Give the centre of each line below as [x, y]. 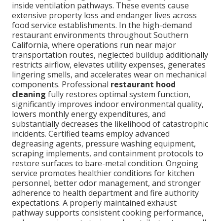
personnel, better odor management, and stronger [106, 183]
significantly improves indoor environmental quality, [108, 104]
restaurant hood [143, 85]
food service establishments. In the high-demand [102, 25]
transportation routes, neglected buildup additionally [110, 55]
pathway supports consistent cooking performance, [108, 213]
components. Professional [61, 85]
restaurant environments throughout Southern [100, 35]
